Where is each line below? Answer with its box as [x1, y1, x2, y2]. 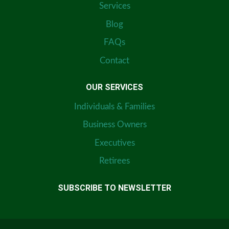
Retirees [99, 156, 130, 166]
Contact [100, 56, 129, 65]
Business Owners [82, 120, 147, 129]
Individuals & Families [74, 102, 155, 111]
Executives [94, 138, 135, 147]
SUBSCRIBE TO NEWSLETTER [58, 182, 171, 193]
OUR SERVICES [86, 82, 143, 93]
